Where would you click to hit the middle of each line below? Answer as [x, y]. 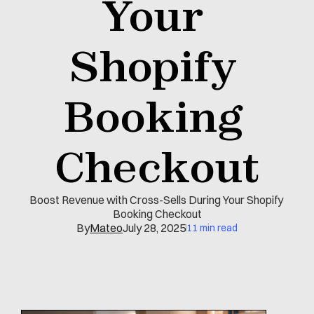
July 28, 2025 [154, 228]
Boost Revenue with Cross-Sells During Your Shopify [156, 200]
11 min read [212, 228]
